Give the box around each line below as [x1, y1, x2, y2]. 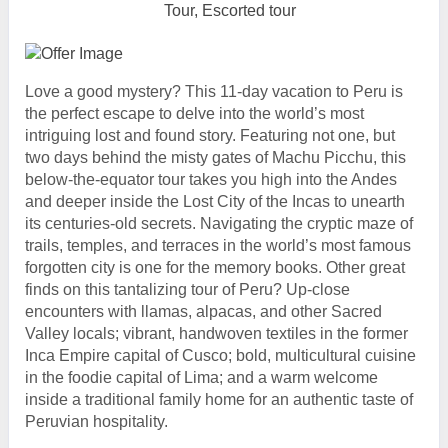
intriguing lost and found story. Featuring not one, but [25, 127, 395, 144]
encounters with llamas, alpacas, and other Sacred [25, 303, 382, 320]
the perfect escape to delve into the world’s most [25, 105, 364, 122]
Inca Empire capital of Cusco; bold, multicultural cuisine [25, 347, 416, 364]
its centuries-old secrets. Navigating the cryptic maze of [25, 215, 413, 232]
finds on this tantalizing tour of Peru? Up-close [25, 281, 350, 298]
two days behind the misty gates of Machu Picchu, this [25, 149, 406, 166]
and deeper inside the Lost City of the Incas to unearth [25, 193, 405, 210]
